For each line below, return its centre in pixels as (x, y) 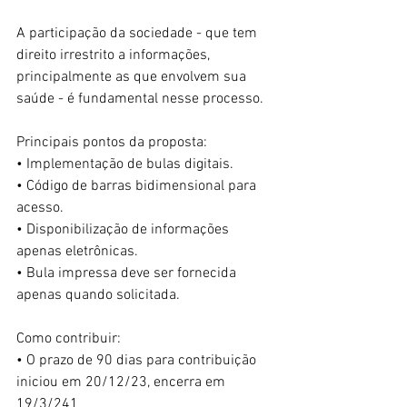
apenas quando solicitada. (98, 295)
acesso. (40, 208)
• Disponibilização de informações (124, 229)
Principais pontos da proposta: (112, 142)
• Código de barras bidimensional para (138, 186)
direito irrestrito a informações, (115, 55)
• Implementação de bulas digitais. (125, 164)
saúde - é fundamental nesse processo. (140, 99)
